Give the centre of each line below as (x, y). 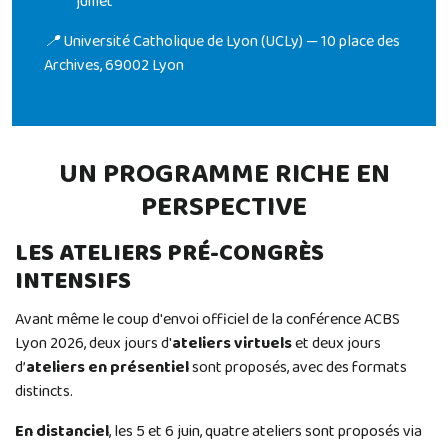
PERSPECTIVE (224, 208)
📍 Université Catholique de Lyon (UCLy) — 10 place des (222, 42)
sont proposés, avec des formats (298, 368)
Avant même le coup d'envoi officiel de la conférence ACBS (207, 320)
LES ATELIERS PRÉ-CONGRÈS (169, 254)
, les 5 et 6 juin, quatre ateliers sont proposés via (265, 432)
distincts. (44, 392)
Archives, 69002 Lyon (114, 66)
